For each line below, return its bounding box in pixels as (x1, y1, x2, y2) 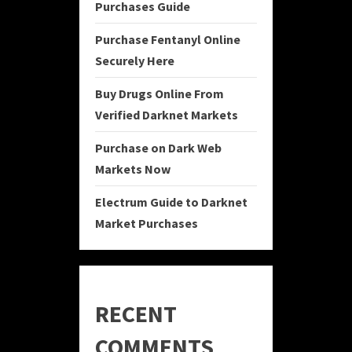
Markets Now (95, 161, 170, 178)
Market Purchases (95, 215, 198, 232)
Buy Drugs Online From (95, 86, 224, 102)
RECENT (95, 299, 177, 329)
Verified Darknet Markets (95, 107, 238, 123)
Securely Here (95, 53, 174, 69)
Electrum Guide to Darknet (95, 194, 247, 211)
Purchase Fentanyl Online (95, 31, 240, 48)
